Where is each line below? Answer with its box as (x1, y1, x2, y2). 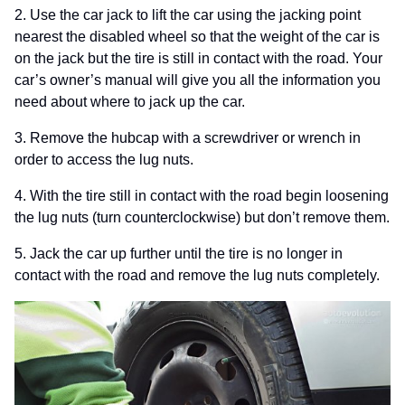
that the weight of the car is (210, 29, 380, 44)
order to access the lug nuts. (14, 152, 193, 167)
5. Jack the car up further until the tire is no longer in (14, 246, 343, 261)
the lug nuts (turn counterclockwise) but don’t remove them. (14, 210, 390, 225)
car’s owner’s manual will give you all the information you (14, 72, 381, 88)
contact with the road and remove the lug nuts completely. (14, 268, 380, 283)
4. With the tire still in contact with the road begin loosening (14, 188, 389, 203)
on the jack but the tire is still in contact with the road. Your (14, 51, 382, 66)
